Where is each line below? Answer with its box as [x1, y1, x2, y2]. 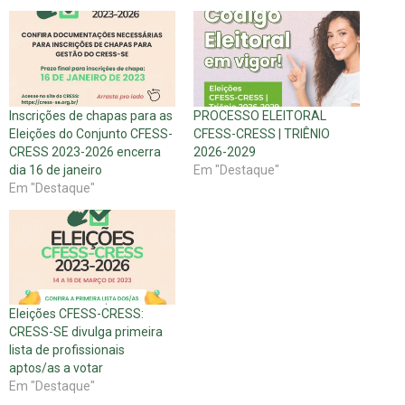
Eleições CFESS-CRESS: [9, 306, 144, 321]
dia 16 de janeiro [9, 162, 102, 177]
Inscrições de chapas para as [9, 108, 173, 123]
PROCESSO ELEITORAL [193, 108, 326, 123]
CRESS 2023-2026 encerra [9, 144, 161, 159]
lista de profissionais [9, 342, 125, 357]
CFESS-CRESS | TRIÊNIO [193, 126, 330, 141]
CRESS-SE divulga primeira [9, 324, 163, 339]
